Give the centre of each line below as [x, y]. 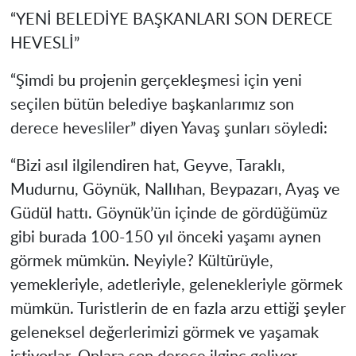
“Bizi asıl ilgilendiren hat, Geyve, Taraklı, [147, 166]
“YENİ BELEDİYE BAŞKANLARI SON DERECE [171, 19]
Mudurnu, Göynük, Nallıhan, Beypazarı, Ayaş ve [175, 190]
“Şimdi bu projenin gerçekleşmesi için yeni [156, 81]
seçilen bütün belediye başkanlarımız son [152, 104]
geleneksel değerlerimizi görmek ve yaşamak [164, 333]
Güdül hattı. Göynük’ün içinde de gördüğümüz [168, 213]
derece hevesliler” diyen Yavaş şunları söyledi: [170, 128]
